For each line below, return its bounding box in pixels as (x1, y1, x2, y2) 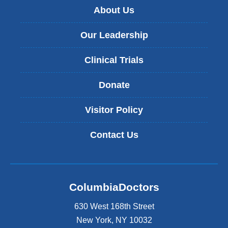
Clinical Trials (84, 54, 144, 65)
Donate (98, 79, 130, 90)
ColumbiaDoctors (69, 181, 159, 193)
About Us (94, 5, 134, 15)
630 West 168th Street (74, 202, 154, 211)
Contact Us (90, 129, 138, 140)
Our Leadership (80, 30, 148, 40)
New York (76, 215, 111, 224)
